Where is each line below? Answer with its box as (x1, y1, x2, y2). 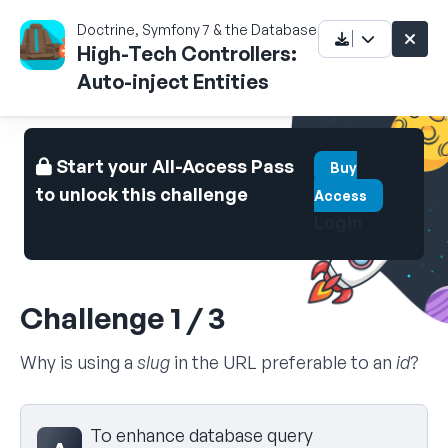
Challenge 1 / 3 (20, 299, 225, 336)
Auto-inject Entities (77, 69, 270, 94)
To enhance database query (90, 424, 313, 446)
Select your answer (19, 405, 157, 425)
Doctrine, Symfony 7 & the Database (77, 21, 318, 38)
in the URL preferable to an (170, 351, 396, 373)
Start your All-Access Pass (52, 155, 294, 177)
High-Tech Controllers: (77, 41, 298, 66)
